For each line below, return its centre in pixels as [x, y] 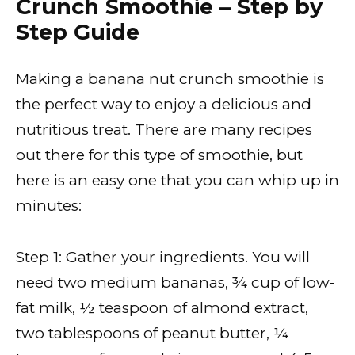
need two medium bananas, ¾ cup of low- [176, 282]
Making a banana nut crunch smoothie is [170, 79]
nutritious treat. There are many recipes [164, 130]
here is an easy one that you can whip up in [177, 181]
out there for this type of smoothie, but [159, 155]
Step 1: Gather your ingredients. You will [163, 257]
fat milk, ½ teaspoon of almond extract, [162, 307]
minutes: [49, 206]
